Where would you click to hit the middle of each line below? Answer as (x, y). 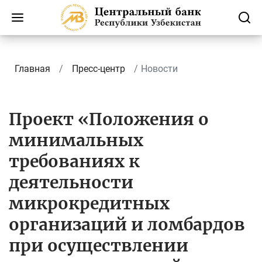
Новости (159, 69)
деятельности (71, 182)
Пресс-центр (99, 69)
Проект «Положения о (109, 119)
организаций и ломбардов (127, 225)
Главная (32, 69)
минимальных (76, 140)
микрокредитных (89, 204)
